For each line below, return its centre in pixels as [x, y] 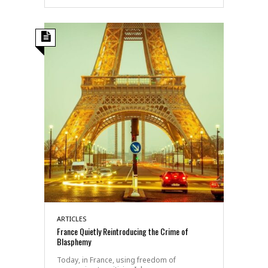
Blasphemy [74, 241]
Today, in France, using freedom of [116, 260]
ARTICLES [72, 218]
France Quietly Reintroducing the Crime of [123, 231]
